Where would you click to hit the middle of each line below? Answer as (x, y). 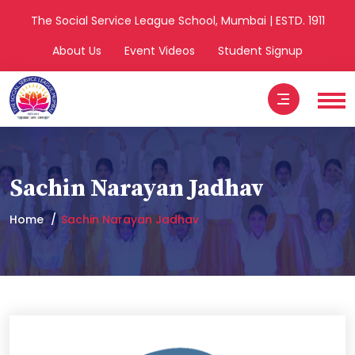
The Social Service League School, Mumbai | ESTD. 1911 (177, 21)
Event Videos (160, 51)
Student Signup (260, 51)
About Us (77, 51)
